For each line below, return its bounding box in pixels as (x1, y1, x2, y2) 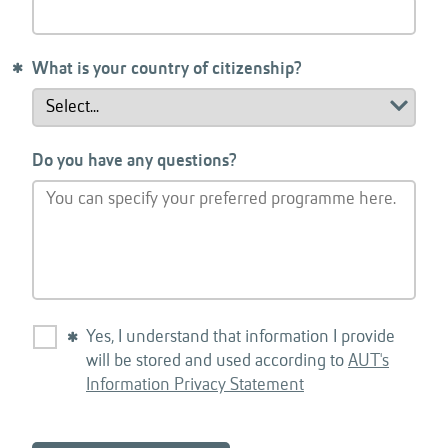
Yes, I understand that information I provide (86, 328, 395, 346)
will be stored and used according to (86, 352, 348, 370)
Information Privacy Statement (86, 376, 304, 394)
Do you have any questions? (32, 152, 236, 170)
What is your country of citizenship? (32, 60, 301, 78)
